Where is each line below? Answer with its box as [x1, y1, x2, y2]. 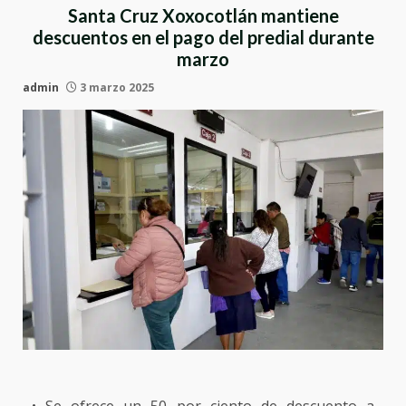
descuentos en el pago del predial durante [32, 25, 374, 48]
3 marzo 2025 [77, 79, 154, 95]
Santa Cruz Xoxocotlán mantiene [67, 4, 339, 26]
